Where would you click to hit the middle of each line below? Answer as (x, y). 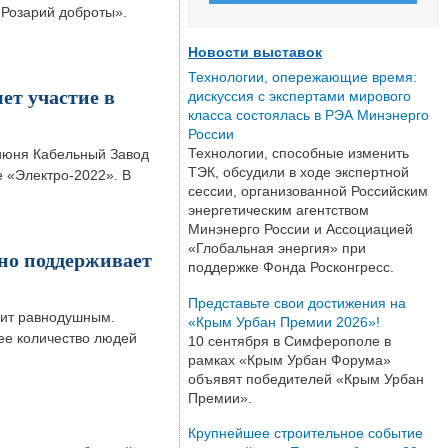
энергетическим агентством (278, 209)
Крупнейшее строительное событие (305, 433)
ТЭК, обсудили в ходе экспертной (298, 171)
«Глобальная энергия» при (277, 247)
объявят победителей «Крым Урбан (306, 378)
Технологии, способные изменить (298, 152)
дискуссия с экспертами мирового (299, 95)
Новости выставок (255, 51)
